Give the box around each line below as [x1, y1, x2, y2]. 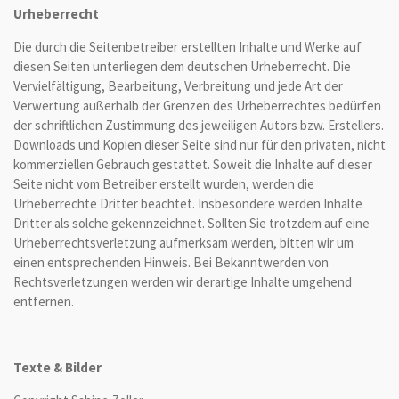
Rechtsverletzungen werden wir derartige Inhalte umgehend [13, 273, 352, 290]
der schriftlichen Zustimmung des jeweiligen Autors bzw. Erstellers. [13, 117, 384, 134]
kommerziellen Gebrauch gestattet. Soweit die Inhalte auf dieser [13, 156, 372, 173]
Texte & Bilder [13, 359, 102, 376]
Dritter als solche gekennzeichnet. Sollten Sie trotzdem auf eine [13, 215, 370, 232]
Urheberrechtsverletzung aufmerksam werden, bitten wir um [13, 234, 354, 251]
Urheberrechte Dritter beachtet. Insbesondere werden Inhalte [13, 195, 362, 212]
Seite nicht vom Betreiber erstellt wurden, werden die [13, 175, 314, 192]
